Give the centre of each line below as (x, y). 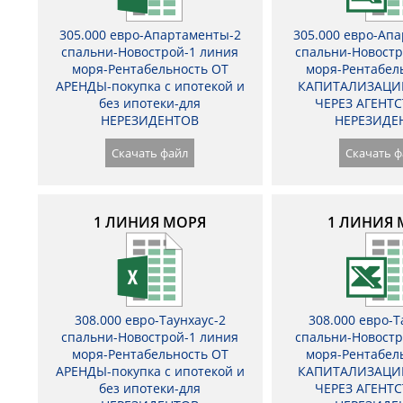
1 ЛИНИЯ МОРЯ (150, 223)
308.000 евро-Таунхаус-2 (150, 320)
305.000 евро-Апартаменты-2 (150, 35)
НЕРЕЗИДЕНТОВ (150, 121)
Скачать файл (150, 153)
